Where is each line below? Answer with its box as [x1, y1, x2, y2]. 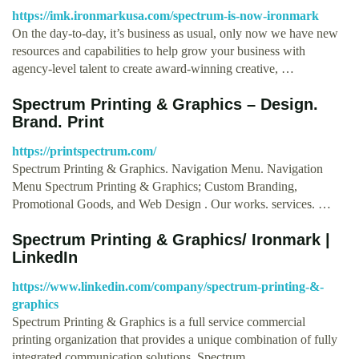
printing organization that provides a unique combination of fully [12, 332, 337, 346]
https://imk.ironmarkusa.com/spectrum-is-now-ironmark [12, 8, 319, 22]
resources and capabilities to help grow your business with [12, 43, 305, 58]
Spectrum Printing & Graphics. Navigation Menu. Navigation [12, 161, 323, 175]
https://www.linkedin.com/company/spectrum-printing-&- [12, 279, 324, 293]
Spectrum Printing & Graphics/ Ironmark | [12, 230, 330, 248]
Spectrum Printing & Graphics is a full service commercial [12, 314, 305, 329]
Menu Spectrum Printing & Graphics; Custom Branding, [12, 179, 297, 193]
